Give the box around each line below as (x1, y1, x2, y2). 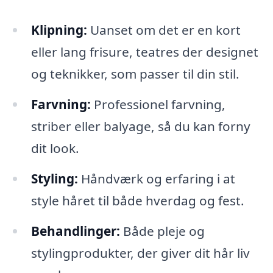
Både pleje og (119, 222, 205, 239)
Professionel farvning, (90, 96, 225, 113)
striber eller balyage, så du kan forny (30, 118, 250, 135)
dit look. (30, 140, 79, 157)
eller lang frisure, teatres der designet (30, 43, 258, 61)
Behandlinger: (30, 222, 120, 239)
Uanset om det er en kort (87, 21, 241, 39)
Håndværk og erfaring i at (77, 169, 235, 187)
